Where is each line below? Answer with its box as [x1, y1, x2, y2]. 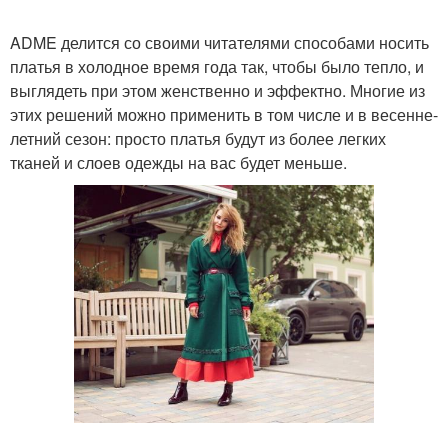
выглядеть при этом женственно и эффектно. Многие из [10, 79, 425, 102]
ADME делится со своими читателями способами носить [10, 31, 429, 54]
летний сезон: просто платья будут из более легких [10, 127, 386, 150]
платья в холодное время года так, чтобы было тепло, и [10, 55, 424, 78]
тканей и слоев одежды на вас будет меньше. [10, 151, 347, 174]
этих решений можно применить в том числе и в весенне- [10, 103, 438, 126]
